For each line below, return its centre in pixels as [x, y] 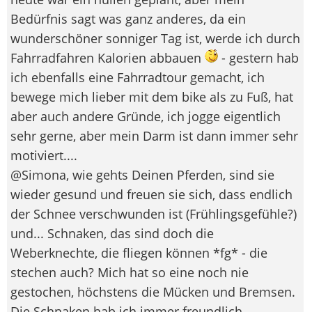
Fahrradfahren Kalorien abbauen [108, 57]
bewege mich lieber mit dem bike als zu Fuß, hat [152, 96]
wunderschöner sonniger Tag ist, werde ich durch [155, 38]
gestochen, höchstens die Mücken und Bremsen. [153, 291]
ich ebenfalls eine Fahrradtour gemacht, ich [138, 77]
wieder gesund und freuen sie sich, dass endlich [151, 194]
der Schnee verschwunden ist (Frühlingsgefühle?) [154, 213]
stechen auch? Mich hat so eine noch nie [130, 272]
